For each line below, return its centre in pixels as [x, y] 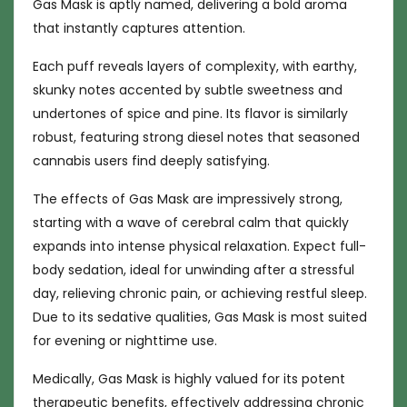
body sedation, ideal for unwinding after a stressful [194, 270]
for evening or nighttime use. [125, 341]
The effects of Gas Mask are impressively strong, [188, 199]
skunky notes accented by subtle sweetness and [188, 90]
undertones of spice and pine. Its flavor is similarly [190, 114]
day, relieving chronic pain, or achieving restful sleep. [200, 293]
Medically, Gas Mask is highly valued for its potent [189, 379]
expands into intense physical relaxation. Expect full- [199, 246]
